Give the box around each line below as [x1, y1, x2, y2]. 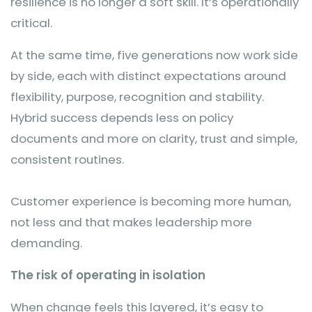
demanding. [10, 235, 82, 251]
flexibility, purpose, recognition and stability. [10, 88, 264, 105]
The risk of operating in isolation [10, 267, 205, 283]
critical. [10, 15, 52, 31]
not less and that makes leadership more [10, 214, 252, 231]
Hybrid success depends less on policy [10, 109, 233, 126]
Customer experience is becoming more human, [10, 193, 291, 210]
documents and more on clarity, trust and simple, [10, 130, 297, 147]
